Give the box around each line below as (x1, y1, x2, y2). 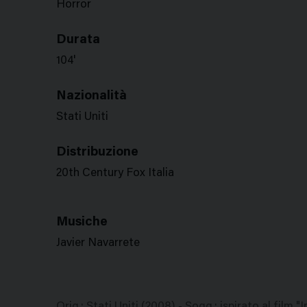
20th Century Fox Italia (56, 168, 174, 180)
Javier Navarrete (56, 238, 140, 249)
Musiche (56, 216, 108, 229)
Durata (56, 34, 100, 47)
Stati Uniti (56, 112, 108, 123)
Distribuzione (56, 146, 138, 159)
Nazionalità (56, 90, 127, 103)
